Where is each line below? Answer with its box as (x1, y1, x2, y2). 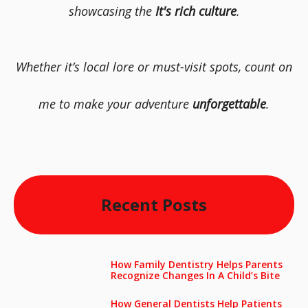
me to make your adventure (38, 96, 192, 112)
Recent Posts (101, 193, 207, 216)
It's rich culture (155, 3, 236, 19)
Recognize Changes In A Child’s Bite (110, 269, 280, 282)
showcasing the (68, 3, 155, 19)
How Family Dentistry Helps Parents (110, 258, 283, 271)
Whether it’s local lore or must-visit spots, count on (16, 58, 292, 75)
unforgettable (192, 96, 266, 112)
